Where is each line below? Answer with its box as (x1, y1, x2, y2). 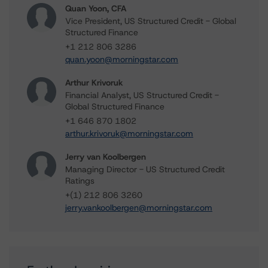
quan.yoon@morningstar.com (65, 54, 178, 65)
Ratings (65, 175, 95, 186)
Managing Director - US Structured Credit (65, 164, 225, 175)
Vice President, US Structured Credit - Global (65, 16, 236, 26)
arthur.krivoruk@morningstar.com (65, 128, 193, 139)
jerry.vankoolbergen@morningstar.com (65, 202, 212, 213)
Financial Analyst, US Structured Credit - (65, 90, 219, 100)
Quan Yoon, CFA (65, 3, 126, 14)
